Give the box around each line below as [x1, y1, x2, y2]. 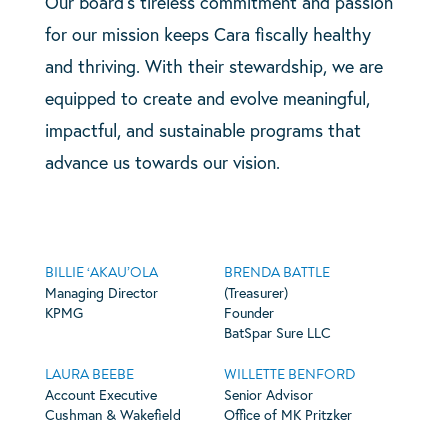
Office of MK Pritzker [223, 405, 352, 425]
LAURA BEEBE [44, 364, 134, 386]
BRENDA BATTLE [223, 261, 330, 283]
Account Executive [44, 385, 157, 405]
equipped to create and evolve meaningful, [44, 85, 370, 110]
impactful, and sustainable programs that [44, 117, 361, 142]
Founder [223, 302, 274, 322]
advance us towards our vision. [44, 149, 280, 174]
